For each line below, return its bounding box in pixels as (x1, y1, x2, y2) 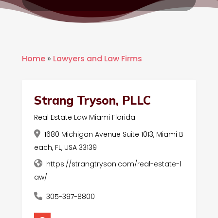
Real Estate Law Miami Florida (34, 112, 135, 123)
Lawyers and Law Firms (53, 53, 142, 65)
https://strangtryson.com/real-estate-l (46, 159, 181, 169)
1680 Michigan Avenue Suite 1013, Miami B (44, 129, 183, 140)
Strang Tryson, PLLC (34, 93, 151, 108)
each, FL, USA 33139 (34, 143, 97, 153)
